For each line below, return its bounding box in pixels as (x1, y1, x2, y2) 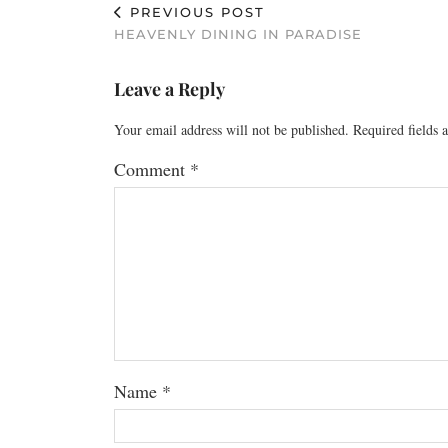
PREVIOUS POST (124, 4, 265, 20)
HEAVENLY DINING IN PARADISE (114, 26, 362, 42)
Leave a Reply (114, 77, 225, 101)
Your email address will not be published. (114, 120, 349, 139)
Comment (114, 157, 190, 181)
